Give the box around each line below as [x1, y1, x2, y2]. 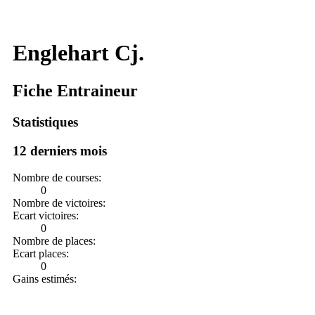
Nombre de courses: [13, 172, 101, 184]
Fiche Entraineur [13, 81, 138, 100]
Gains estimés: [13, 273, 77, 285]
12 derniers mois [13, 143, 107, 158]
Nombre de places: [13, 235, 96, 247]
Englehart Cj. [13, 40, 144, 66]
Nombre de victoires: [13, 197, 105, 210]
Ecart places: [13, 247, 69, 260]
